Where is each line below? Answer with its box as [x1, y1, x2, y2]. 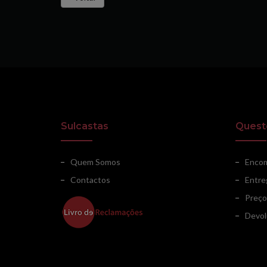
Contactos [70, 175, 110, 185]
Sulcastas [61, 120, 108, 132]
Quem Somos [70, 157, 120, 167]
